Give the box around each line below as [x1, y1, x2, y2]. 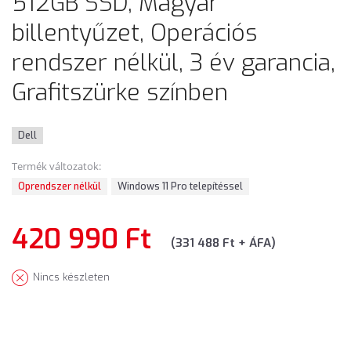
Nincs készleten [33, 270, 110, 284]
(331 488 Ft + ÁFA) [171, 235, 276, 251]
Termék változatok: [12, 158, 101, 173]
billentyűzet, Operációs [12, 16, 257, 49]
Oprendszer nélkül [18, 179, 101, 193]
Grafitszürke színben [12, 76, 228, 108]
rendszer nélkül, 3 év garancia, [12, 46, 335, 78]
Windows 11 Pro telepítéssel [118, 179, 243, 193]
